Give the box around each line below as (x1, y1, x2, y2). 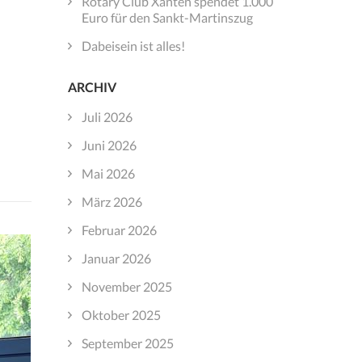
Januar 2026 (81, 250, 151, 266)
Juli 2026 (81, 108, 133, 124)
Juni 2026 (81, 137, 137, 153)
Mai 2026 (81, 165, 135, 181)
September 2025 (81, 335, 174, 351)
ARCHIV (67, 78, 116, 95)
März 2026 (81, 193, 142, 209)
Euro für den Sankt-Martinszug (81, 9, 253, 25)
